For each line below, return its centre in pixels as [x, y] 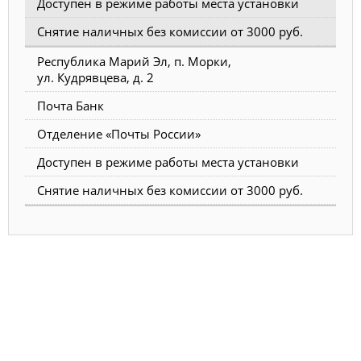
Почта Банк [71, 106]
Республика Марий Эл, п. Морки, [134, 62]
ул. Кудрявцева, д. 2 [95, 78]
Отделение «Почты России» [119, 134]
